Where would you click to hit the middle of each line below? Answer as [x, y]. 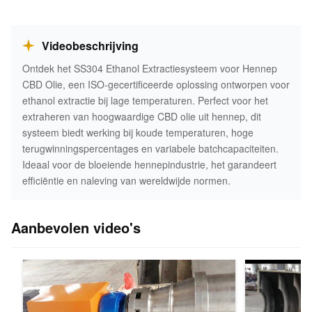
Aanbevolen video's [76, 227]
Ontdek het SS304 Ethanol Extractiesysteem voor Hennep [150, 68]
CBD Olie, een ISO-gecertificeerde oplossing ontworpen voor [156, 84]
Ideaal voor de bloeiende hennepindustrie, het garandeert [149, 164]
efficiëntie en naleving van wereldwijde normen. [126, 180]
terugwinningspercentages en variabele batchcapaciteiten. [150, 148]
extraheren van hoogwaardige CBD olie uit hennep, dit [142, 116]
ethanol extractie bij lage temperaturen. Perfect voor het [145, 100]
